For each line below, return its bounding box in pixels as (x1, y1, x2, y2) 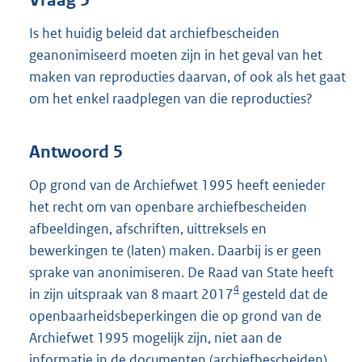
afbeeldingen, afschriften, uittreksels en (29, 219, 267, 238)
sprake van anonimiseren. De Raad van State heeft (29, 263, 334, 281)
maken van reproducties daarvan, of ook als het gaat (29, 68, 346, 86)
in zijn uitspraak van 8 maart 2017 (29, 284, 234, 303)
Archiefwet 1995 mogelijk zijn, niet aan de (29, 328, 282, 347)
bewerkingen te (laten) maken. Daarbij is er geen (29, 241, 322, 259)
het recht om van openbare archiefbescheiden (29, 197, 307, 216)
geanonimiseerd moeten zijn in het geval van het (29, 46, 322, 65)
